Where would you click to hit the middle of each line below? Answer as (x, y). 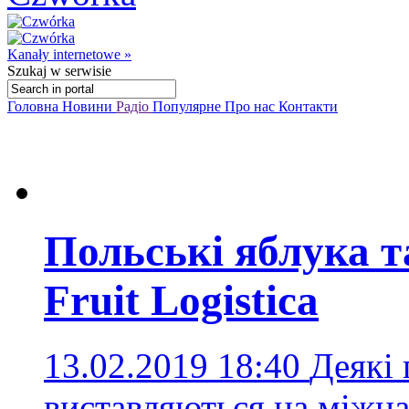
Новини (89, 106)
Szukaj (27, 71)
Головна (35, 106)
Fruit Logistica (181, 301)
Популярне (189, 106)
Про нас (252, 106)
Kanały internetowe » (69, 54)
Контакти (308, 106)
